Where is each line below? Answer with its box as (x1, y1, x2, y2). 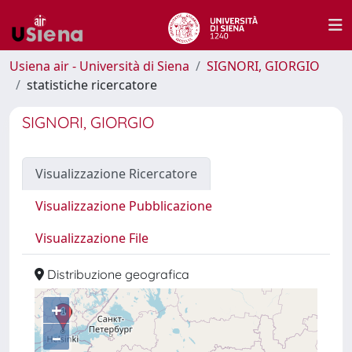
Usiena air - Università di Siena (9, 57, 189, 75)
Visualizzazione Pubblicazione (35, 197, 212, 214)
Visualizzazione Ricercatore (35, 165, 197, 182)
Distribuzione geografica (44, 266, 189, 282)
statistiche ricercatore (27, 76, 157, 93)
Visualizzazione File (35, 229, 148, 247)
